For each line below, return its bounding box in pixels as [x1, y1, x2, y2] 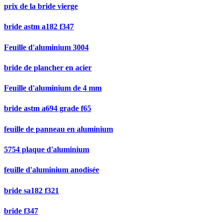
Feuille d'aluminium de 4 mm [4, 84, 102, 93]
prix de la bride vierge [4, 2, 78, 11]
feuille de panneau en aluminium [4, 124, 113, 133]
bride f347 [4, 206, 38, 215]
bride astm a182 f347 [4, 22, 74, 31]
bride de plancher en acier [4, 63, 92, 72]
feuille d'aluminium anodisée [4, 166, 99, 174]
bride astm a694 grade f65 [4, 104, 91, 113]
